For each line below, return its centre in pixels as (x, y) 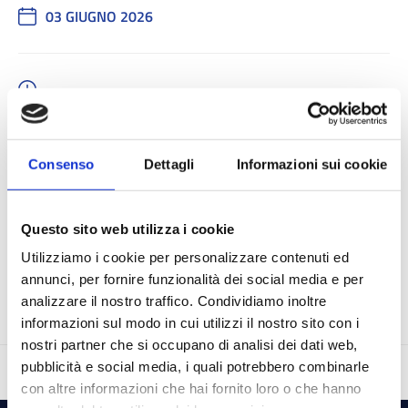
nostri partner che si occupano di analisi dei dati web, (189, 344)
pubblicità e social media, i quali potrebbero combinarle (195, 366)
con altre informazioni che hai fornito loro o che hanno (191, 388)
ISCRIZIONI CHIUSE (105, 235)
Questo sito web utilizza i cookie (128, 229)
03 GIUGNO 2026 (99, 17)
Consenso (61, 164)
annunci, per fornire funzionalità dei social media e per (192, 279)
